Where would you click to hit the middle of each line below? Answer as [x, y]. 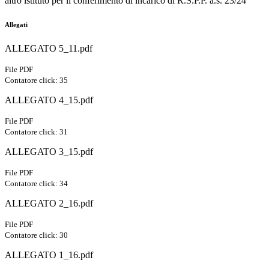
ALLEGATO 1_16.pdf [49, 255]
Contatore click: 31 [36, 132]
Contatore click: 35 [36, 80]
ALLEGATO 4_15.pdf [49, 100]
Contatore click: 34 [36, 184]
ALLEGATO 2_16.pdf [49, 204]
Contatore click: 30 [36, 235]
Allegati [16, 25]
